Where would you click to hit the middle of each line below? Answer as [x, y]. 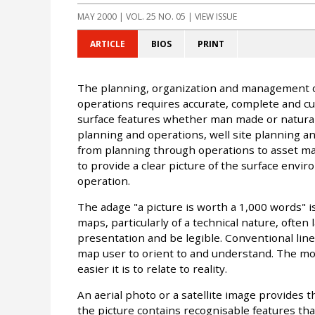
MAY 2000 [97, 17]
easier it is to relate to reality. [152, 269]
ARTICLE [107, 44]
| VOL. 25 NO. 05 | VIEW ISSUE [176, 17]
